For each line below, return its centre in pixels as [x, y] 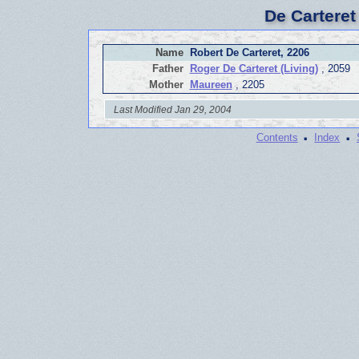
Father [167, 69]
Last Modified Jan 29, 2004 [173, 109]
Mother [166, 85]
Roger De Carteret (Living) [254, 69]
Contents [277, 138]
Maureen [211, 85]
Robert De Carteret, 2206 [249, 53]
